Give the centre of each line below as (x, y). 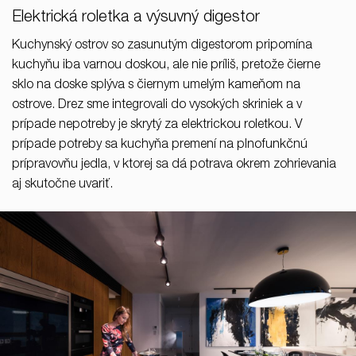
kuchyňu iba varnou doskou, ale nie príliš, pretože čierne (166, 66)
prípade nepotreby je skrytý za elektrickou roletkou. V (157, 125)
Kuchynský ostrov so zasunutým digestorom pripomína (162, 46)
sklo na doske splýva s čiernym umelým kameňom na (156, 85)
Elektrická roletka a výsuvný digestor (136, 18)
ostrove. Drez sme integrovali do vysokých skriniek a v (157, 105)
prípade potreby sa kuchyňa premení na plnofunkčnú (160, 145)
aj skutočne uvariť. (62, 185)
